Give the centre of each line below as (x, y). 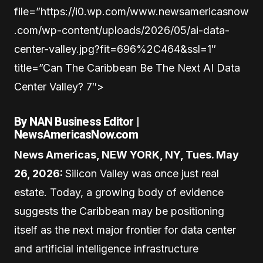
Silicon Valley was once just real (142, 174)
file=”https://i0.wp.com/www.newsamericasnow (131, 12)
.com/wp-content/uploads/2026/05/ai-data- (122, 31)
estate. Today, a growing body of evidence (119, 193)
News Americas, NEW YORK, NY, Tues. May (127, 155)
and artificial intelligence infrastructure (106, 249)
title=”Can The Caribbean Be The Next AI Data (127, 68)
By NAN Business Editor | (77, 122)
